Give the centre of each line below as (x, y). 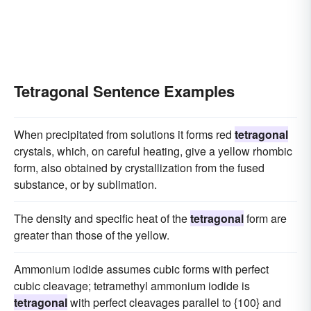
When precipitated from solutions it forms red (124, 134)
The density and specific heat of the (102, 218)
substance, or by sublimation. (85, 184)
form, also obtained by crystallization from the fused (139, 167)
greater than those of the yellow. (92, 235)
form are (265, 218)
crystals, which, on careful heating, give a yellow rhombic (153, 151)
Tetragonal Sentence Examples (124, 91)
